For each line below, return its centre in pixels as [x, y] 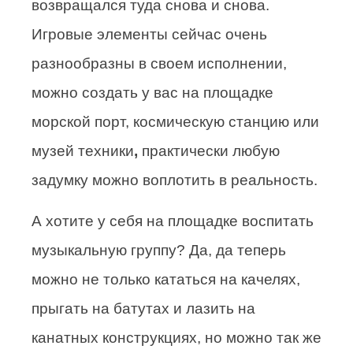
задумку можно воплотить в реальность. [176, 180]
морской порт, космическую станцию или [175, 122]
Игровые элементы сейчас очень [149, 35]
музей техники [83, 151]
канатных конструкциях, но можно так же [176, 338]
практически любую [209, 151]
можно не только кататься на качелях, [166, 280]
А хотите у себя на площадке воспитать [173, 221]
